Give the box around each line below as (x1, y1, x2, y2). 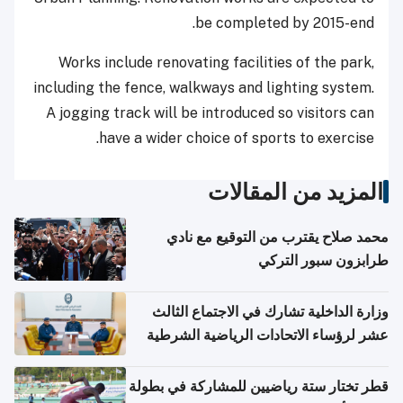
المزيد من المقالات (208, 178, 383, 206)
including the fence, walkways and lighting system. (33, 79, 374, 97)
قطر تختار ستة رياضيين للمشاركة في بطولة (129, 378, 389, 396)
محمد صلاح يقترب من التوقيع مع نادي (166, 228, 389, 246)
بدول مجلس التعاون (271, 350, 389, 368)
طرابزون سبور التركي (258, 252, 389, 270)
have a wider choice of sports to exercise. (99, 130, 374, 148)
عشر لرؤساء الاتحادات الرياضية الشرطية (147, 327, 389, 345)
